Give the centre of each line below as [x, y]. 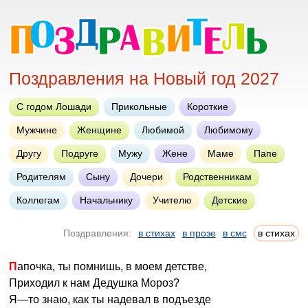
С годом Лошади [54, 107]
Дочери [147, 177]
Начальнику [107, 200]
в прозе [199, 233]
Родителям [42, 177]
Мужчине [37, 130]
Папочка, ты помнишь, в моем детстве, [112, 266]
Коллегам [38, 200]
